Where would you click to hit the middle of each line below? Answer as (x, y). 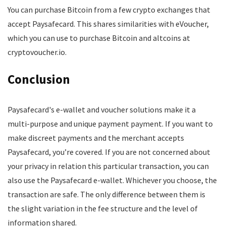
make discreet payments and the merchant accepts (96, 138)
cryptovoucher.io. (37, 52)
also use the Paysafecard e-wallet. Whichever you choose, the (112, 180)
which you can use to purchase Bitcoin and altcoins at (99, 38)
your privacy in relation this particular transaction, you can (108, 166)
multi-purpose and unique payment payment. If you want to (110, 124)
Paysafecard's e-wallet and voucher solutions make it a (102, 109)
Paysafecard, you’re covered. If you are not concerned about (109, 152)
